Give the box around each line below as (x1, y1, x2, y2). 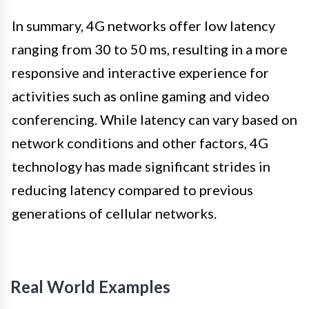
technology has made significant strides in (12, 158, 270, 175)
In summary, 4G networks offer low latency (12, 17, 275, 34)
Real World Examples (10, 277, 170, 297)
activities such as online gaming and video (12, 88, 270, 105)
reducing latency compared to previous (12, 181, 253, 199)
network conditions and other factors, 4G (12, 134, 268, 152)
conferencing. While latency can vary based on (12, 111, 297, 128)
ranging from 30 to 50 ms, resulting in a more (12, 41, 288, 58)
